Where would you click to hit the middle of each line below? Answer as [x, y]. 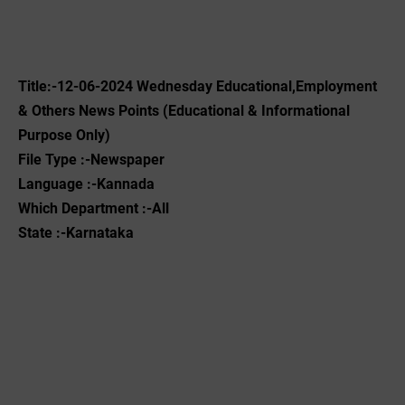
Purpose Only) [64, 135]
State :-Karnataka [76, 233]
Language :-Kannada [86, 184]
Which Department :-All [94, 208]
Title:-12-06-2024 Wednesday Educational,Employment [198, 86]
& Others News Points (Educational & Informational [184, 111]
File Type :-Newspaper [91, 160]
